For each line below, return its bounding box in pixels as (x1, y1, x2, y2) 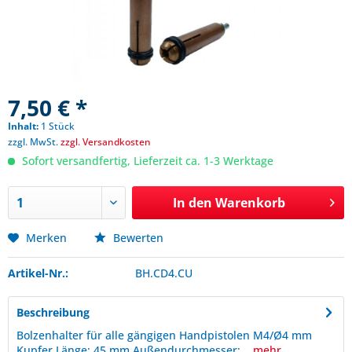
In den (172, 194, 212, 211)
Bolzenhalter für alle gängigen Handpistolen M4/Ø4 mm (16, 328, 312, 343)
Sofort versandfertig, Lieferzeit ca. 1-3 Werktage (19, 153, 273, 168)
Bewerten (110, 230, 163, 245)
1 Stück (41, 119, 75, 133)
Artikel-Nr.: (8, 266, 68, 280)
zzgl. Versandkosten (60, 135, 151, 148)
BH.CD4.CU (134, 266, 192, 280)
